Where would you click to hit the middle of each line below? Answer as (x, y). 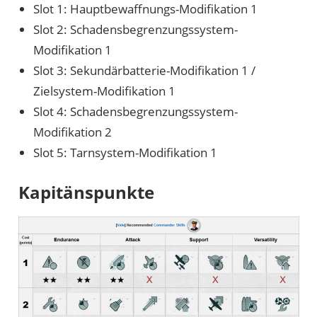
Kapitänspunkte (86, 192)
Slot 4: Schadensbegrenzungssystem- (135, 111)
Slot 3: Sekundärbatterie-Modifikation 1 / (144, 70)
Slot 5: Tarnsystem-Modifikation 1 (125, 152)
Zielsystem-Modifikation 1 (104, 91)
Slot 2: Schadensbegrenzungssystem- (135, 29)
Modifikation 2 (72, 132)
